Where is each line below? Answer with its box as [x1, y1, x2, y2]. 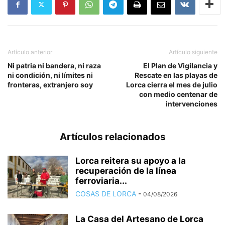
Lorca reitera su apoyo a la [75, 155, 186, 166]
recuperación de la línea [75, 165, 176, 176]
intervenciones [166, 99, 217, 108]
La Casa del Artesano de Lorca [75, 213, 203, 224]
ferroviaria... [75, 175, 127, 186]
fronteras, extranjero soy [8, 80, 93, 89]
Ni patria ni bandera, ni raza [8, 61, 101, 70]
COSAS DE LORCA [75, 189, 136, 198]
